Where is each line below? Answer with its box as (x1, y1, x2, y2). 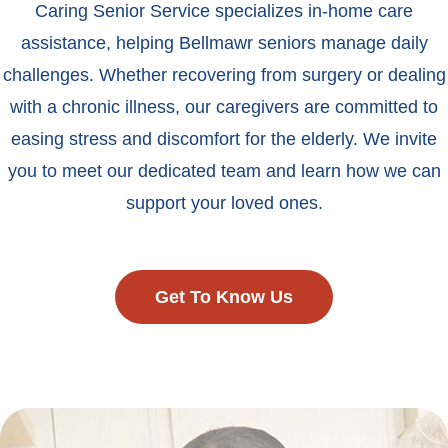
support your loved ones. (125, 193, 323, 214)
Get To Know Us (155, 287, 293, 308)
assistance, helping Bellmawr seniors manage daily (20, 33, 428, 54)
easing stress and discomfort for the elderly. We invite (11, 129, 437, 150)
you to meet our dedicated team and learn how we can (7, 161, 441, 182)
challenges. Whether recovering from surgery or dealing (2, 65, 446, 86)
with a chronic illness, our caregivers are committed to (10, 97, 438, 118)
